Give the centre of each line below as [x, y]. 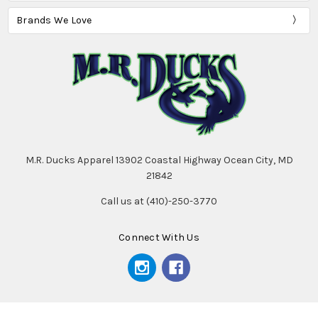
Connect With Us [159, 238]
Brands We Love [54, 20]
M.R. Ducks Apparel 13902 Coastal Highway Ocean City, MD [159, 160]
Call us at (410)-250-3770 [159, 201]
